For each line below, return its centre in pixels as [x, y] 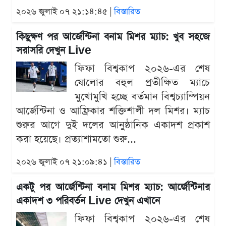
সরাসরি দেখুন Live [54, 51]
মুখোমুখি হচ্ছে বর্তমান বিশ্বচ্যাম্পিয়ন [142, 97]
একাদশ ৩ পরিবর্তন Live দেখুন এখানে [88, 201]
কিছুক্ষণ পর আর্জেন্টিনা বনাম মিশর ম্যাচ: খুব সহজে [113, 37]
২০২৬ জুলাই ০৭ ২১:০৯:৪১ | [65, 162]
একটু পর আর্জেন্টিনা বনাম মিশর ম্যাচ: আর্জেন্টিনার [113, 188]
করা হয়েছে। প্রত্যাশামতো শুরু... [76, 139]
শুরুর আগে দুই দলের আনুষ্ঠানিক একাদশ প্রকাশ [113, 125]
